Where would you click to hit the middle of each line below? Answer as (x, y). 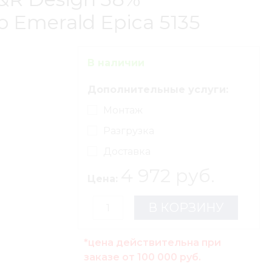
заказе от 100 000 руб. (142, 257)
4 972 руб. (168, 176)
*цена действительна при (152, 243)
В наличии (116, 63)
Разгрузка (129, 131)
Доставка (127, 151)
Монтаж (123, 110)
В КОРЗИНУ (186, 208)
